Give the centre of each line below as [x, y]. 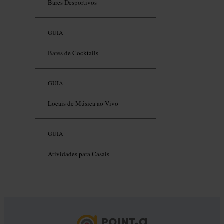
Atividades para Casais [79, 154]
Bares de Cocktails [73, 53]
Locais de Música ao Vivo [83, 104]
